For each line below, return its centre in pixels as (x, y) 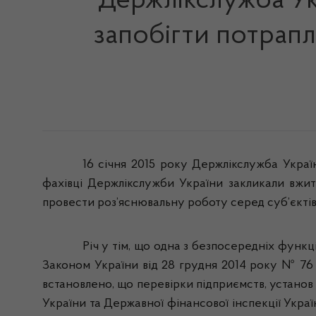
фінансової (197, 304)
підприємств (230, 285)
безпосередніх (233, 247)
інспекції (256, 304)
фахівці (62, 184)
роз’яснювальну (141, 203)
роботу (208, 203)
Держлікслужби (131, 184)
